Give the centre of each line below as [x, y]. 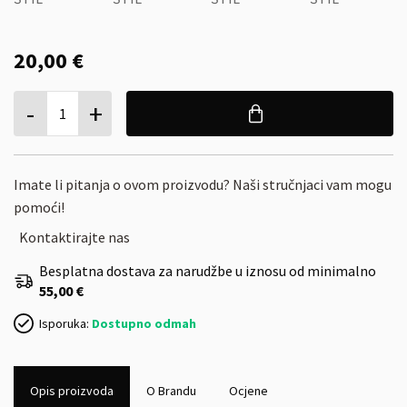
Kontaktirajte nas [74, 237]
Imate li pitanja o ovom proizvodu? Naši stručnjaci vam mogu [203, 184]
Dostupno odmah [144, 323]
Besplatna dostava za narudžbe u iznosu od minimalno [208, 271]
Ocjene [248, 390]
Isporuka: [65, 323]
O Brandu [171, 390]
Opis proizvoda [71, 390]
